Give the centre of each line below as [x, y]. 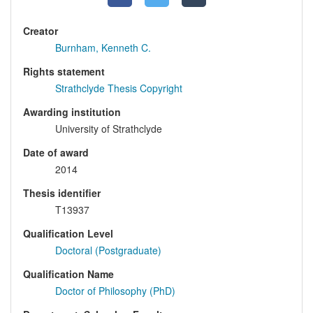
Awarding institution [72, 112]
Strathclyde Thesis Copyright [119, 88]
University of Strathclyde [109, 129]
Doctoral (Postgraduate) [108, 250]
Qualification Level [68, 234]
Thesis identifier [62, 193]
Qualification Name [68, 274]
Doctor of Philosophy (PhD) [115, 291]
